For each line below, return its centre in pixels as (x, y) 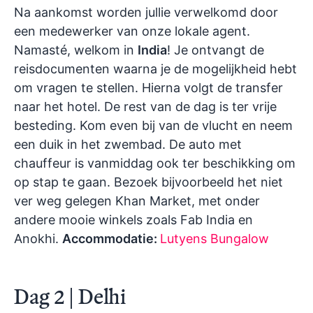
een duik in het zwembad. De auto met (128, 145)
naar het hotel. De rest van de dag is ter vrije (145, 107)
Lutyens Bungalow (214, 239)
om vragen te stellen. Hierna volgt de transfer (148, 88)
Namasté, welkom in (76, 50)
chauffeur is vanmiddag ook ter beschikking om (155, 163)
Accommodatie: (111, 239)
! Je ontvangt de (216, 50)
